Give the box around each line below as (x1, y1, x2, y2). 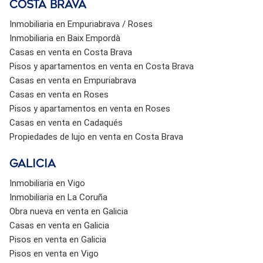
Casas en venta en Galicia (9, 220, 109, 231)
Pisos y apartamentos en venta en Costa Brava (9, 60, 194, 72)
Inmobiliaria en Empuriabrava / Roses (9, 18, 153, 29)
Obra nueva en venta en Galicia (9, 205, 128, 217)
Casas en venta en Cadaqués (9, 117, 123, 128)
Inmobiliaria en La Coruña (9, 191, 107, 203)
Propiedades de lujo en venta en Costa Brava (9, 131, 183, 142)
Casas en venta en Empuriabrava (9, 75, 136, 86)
